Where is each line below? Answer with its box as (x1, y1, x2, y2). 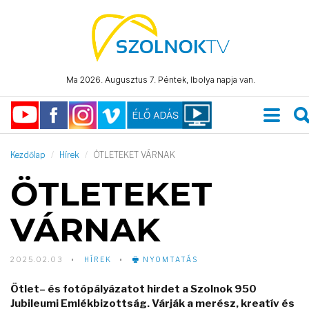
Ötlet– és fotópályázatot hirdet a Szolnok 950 (10, 283, 257, 295)
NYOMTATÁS (140, 255, 198, 263)
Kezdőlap (10, 150, 46, 160)
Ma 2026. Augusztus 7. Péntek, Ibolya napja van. (66, 74, 255, 86)
